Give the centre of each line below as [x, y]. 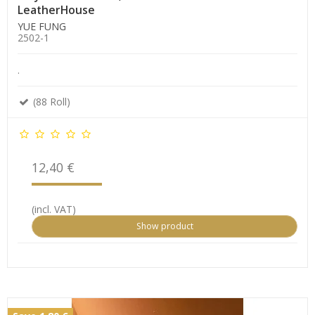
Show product [165, 226]
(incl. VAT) [54, 209]
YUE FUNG [42, 26]
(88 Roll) [50, 101]
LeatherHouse [56, 9]
